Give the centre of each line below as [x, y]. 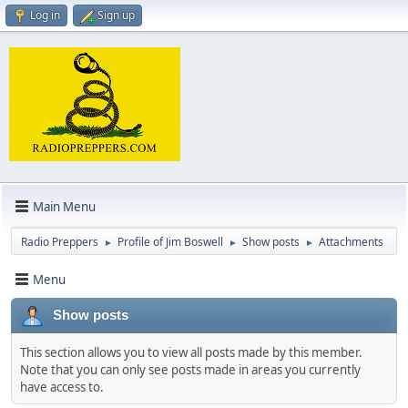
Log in [45, 15]
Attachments [351, 242]
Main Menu [64, 206]
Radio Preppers [60, 242]
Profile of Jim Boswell [170, 242]
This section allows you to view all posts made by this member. [191, 352]
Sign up [116, 15]
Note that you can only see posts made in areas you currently [190, 370]
